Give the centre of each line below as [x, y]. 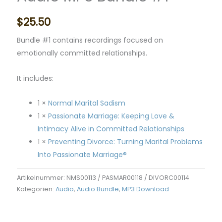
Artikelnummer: [42, 177]
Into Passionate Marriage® [82, 155]
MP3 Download [145, 189]
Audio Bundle [98, 189]
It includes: [35, 78]
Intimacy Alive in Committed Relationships [111, 129]
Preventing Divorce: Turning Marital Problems [125, 142]
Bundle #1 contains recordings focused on [90, 40]
